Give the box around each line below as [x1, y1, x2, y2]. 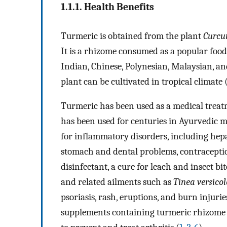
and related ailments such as [61, 176, 173, 188]
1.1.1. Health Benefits [61, 1, 154, 13]
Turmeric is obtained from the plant [61, 30, 203, 42]
